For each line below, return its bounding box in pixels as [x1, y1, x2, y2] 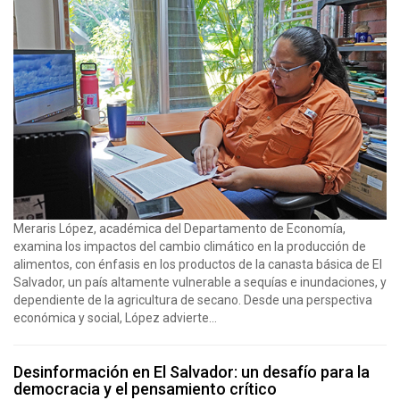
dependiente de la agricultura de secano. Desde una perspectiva [13, 292, 372, 307]
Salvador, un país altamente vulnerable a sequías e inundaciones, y [13, 274, 387, 289]
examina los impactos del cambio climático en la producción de [13, 238, 366, 254]
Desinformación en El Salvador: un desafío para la [13, 362, 370, 381]
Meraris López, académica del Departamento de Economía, [13, 221, 346, 236]
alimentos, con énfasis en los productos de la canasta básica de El [13, 256, 382, 271]
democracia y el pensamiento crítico [13, 379, 277, 398]
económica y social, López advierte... [13, 310, 217, 325]
